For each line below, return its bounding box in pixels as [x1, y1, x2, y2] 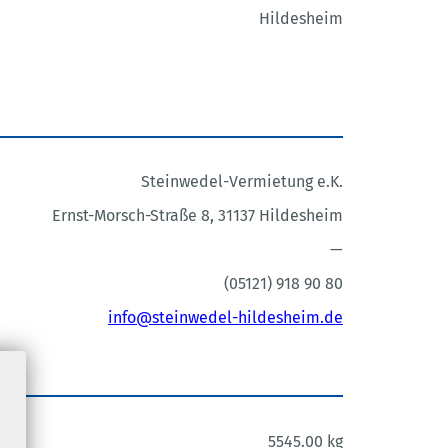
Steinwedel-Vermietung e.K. [140, 172, 343, 192]
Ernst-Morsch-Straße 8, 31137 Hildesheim [51, 206, 343, 226]
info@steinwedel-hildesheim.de [107, 308, 343, 328]
